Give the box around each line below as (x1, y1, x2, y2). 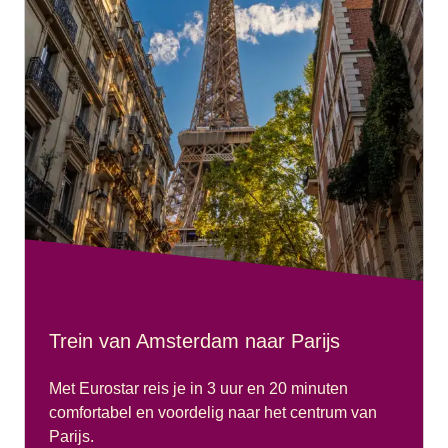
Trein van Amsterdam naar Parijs (49, 329, 340, 352)
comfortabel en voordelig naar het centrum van (49, 403, 377, 421)
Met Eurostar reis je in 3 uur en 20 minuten (49, 379, 348, 397)
